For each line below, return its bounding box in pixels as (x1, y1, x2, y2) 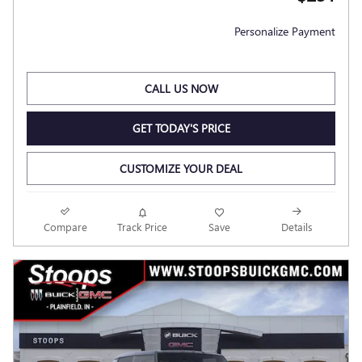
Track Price (117, 220, 168, 234)
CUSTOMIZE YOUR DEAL (120, 161, 242, 177)
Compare (43, 220, 87, 234)
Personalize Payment (234, 23, 335, 39)
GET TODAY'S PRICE (132, 120, 230, 137)
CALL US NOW (144, 80, 218, 96)
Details (280, 220, 313, 234)
